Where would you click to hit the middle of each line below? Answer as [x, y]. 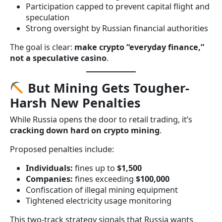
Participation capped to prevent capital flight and [118, 7]
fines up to [95, 168]
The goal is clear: [42, 47]
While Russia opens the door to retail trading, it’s [101, 120]
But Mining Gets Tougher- [108, 88]
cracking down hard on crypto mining [85, 131]
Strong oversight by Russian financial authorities [117, 28]
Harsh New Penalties [75, 103]
